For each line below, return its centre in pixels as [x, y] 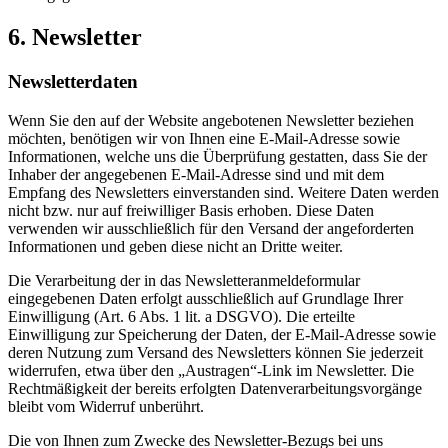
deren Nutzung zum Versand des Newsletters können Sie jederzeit [215, 352]
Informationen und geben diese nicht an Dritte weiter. [175, 246]
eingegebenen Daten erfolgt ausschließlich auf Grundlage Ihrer [205, 298]
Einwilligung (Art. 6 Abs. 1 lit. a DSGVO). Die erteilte [181, 316]
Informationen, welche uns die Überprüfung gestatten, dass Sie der [217, 156]
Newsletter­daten [73, 82]
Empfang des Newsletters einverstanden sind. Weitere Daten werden [223, 192]
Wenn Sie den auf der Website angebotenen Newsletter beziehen [211, 120]
